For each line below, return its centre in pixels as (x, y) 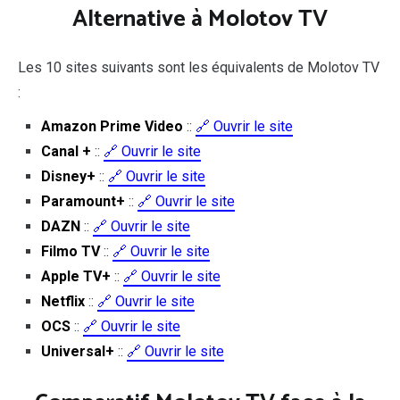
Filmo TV (70, 252)
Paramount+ (83, 202)
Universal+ (77, 352)
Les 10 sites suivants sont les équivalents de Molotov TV (199, 68)
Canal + (66, 152)
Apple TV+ (75, 277)
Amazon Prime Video (112, 127)
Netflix (62, 302)
